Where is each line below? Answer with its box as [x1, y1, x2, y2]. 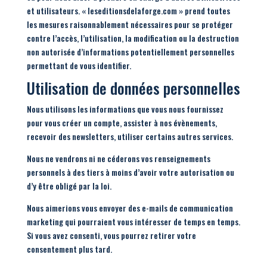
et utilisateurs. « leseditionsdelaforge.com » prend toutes [26, 4, 230, 17]
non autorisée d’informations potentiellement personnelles [26, 45, 234, 58]
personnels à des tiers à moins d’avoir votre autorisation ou [26, 166, 234, 178]
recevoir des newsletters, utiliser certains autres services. [26, 130, 233, 142]
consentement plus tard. [26, 243, 112, 255]
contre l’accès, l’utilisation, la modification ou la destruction [26, 32, 239, 44]
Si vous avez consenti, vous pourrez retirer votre [26, 229, 196, 241]
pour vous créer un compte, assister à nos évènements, [26, 116, 217, 129]
